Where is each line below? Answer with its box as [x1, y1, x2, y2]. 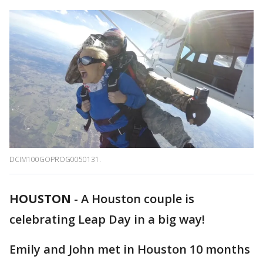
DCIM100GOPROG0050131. [9, 154, 101, 165]
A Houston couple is [81, 191, 194, 207]
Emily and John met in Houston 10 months [9, 241, 250, 258]
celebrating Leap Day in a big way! [9, 211, 208, 228]
